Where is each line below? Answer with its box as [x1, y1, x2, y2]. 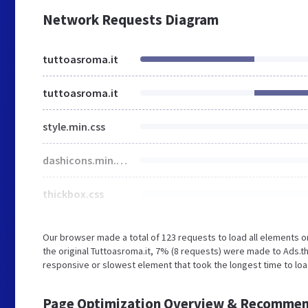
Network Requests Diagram [43, 10, 219, 29]
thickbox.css [43, 187, 104, 201]
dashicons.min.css [116, 153, 127, 167]
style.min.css [43, 120, 105, 133]
